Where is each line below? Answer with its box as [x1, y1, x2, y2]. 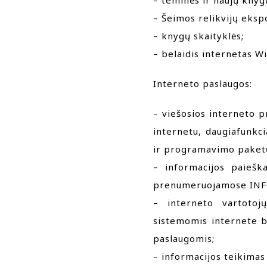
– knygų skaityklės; [153, 30, 244, 42]
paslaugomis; [153, 232, 215, 245]
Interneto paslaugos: [153, 77, 252, 90]
